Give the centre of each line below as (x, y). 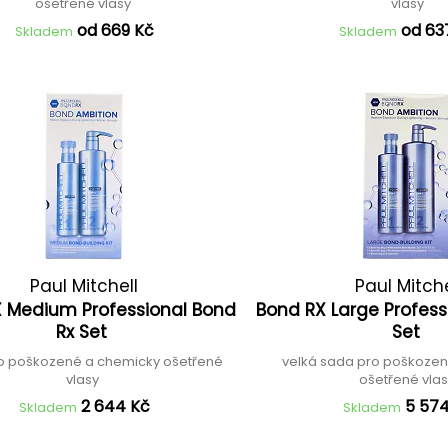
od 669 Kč (115, 30)
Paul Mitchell (84, 286)
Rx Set (84, 332)
